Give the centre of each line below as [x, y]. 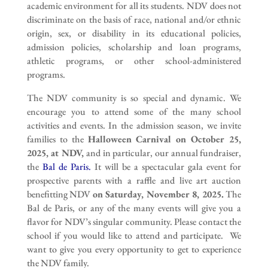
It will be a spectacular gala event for [168, 166]
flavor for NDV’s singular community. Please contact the [134, 221]
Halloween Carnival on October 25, [165, 139]
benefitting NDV [60, 194]
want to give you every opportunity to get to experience [134, 249]
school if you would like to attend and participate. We [134, 235]
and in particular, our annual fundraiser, [163, 153]
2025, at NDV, [55, 153]
